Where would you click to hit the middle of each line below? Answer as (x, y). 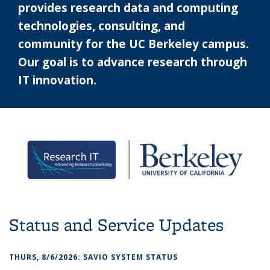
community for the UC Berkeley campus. (133, 44)
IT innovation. (57, 80)
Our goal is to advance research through (133, 62)
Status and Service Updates (116, 224)
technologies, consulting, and (102, 26)
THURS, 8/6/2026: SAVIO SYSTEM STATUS (93, 257)
